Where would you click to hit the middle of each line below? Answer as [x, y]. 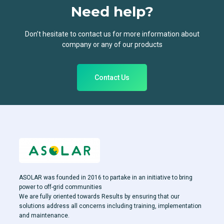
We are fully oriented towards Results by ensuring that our [99, 196]
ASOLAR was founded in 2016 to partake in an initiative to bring [106, 177]
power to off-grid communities [60, 187]
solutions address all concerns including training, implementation [110, 206]
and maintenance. [44, 215]
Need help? [112, 11]
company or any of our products [112, 44]
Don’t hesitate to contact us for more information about [112, 34]
